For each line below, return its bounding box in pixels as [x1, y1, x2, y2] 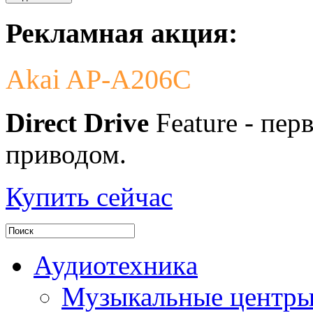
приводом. [6, 138, 126, 169]
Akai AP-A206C [6, 63, 191, 95]
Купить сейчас [6, 181, 173, 212]
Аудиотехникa [34, 249, 198, 280]
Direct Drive [6, 107, 149, 138]
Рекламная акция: [6, 17, 238, 49]
